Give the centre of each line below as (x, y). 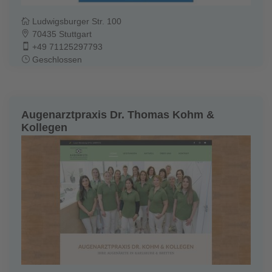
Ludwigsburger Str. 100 (76, 22)
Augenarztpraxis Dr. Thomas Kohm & (118, 115)
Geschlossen (56, 60)
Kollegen (44, 128)
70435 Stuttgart (61, 34)
